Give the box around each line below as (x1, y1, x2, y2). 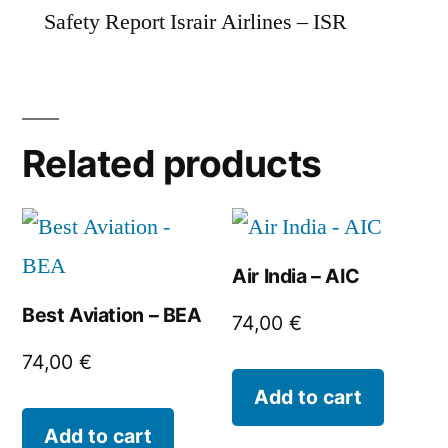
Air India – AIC (232, 264, 360, 289)
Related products (22, 141, 322, 187)
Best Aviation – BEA (22, 303, 202, 328)
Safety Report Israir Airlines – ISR (44, 8, 347, 37)
